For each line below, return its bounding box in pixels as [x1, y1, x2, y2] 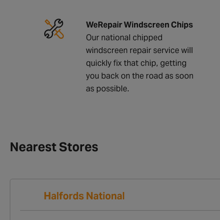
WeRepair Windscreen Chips [86, 19, 193, 30]
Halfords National [44, 189, 125, 202]
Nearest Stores [10, 138, 98, 155]
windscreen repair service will [86, 45, 193, 55]
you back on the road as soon [86, 70, 193, 81]
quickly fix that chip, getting [86, 57, 187, 68]
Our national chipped [86, 32, 163, 43]
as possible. [86, 83, 129, 94]
